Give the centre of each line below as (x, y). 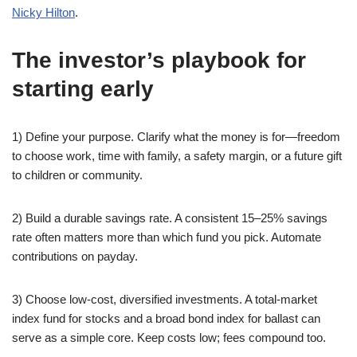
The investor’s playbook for (159, 60)
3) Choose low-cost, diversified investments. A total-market (165, 299)
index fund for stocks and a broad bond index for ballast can (166, 318)
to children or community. (77, 175)
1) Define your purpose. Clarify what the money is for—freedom (176, 137)
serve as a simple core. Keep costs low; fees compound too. (169, 337)
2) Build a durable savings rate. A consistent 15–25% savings (170, 218)
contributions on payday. (75, 256)
